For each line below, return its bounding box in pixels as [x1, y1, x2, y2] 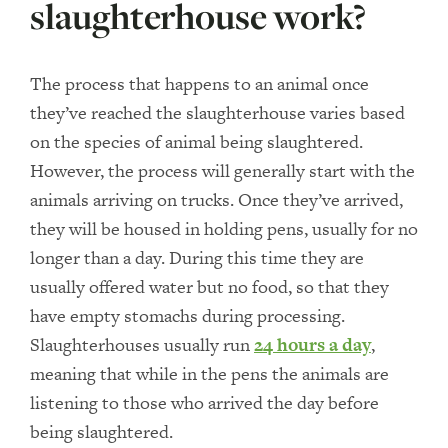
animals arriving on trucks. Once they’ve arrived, [30, 187, 403, 212]
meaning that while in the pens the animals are [30, 361, 389, 386]
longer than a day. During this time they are [30, 245, 364, 270]
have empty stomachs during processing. [30, 303, 345, 328]
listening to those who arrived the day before [30, 390, 379, 415]
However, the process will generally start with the [30, 158, 415, 183]
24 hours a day [254, 332, 371, 357]
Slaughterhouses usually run [30, 332, 254, 357]
